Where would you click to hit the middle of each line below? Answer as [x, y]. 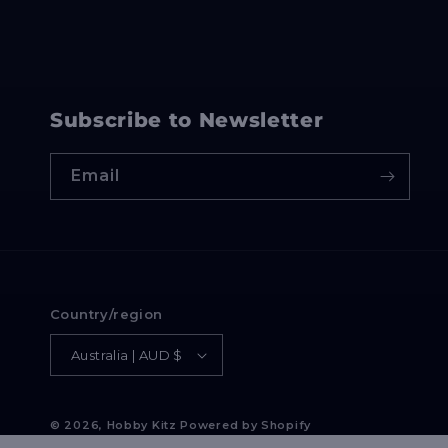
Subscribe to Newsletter [187, 120]
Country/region [106, 314]
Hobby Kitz [141, 425]
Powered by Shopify [245, 425]
